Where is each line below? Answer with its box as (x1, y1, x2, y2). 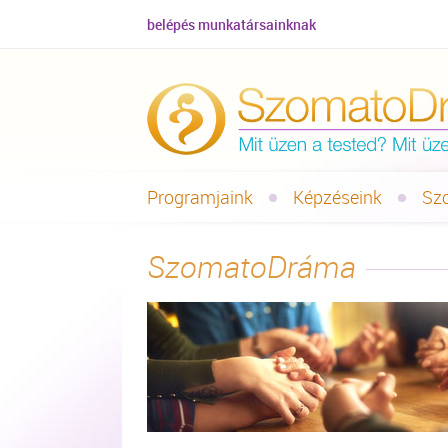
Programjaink (147, 185, 253, 209)
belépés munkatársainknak (147, 15, 316, 34)
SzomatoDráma (147, 247, 356, 287)
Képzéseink (293, 185, 382, 209)
